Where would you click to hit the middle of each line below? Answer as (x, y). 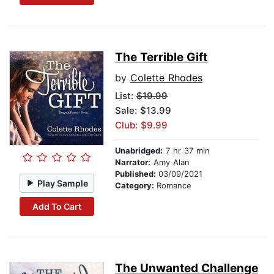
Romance (174, 186)
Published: (137, 174)
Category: (136, 186)
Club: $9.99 (141, 125)
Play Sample (63, 183)
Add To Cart (57, 206)
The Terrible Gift (161, 57)
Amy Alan (170, 162)
